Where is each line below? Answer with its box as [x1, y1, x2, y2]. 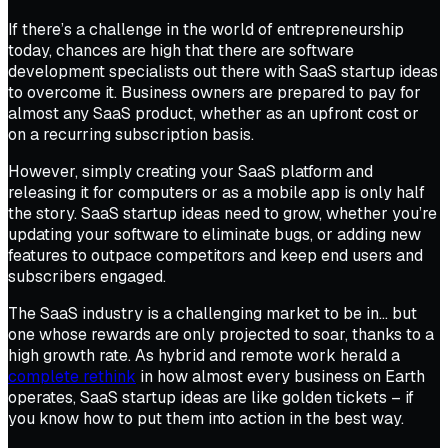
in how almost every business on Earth [136, 365, 425, 387]
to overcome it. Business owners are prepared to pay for [8, 81, 421, 103]
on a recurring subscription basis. [8, 123, 254, 145]
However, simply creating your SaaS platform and [8, 160, 373, 182]
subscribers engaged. [8, 265, 166, 287]
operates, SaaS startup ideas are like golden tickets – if [8, 386, 414, 408]
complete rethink [8, 365, 136, 387]
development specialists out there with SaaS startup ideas [8, 60, 438, 82]
